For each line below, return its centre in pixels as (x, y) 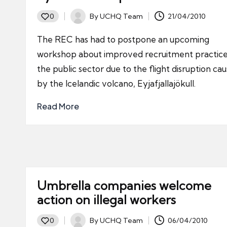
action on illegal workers (106, 200)
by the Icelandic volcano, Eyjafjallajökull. (116, 83)
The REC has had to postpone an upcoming (123, 39)
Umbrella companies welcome (124, 185)
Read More (58, 106)
